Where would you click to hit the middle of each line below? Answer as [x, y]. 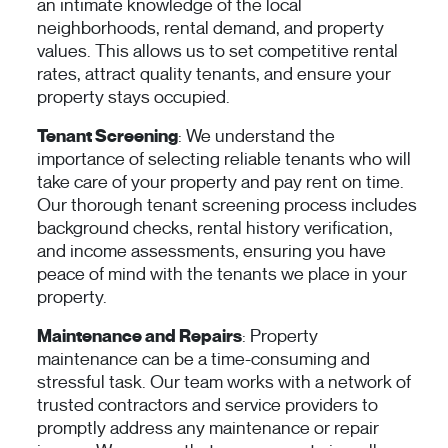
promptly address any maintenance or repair [208, 428]
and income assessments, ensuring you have [211, 251]
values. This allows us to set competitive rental [217, 51]
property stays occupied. [133, 97]
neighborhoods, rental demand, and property [210, 28]
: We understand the [256, 136]
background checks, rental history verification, [215, 228]
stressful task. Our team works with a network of [224, 382]
